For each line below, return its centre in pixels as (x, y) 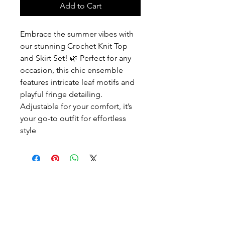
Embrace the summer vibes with (77, 34)
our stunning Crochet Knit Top (74, 46)
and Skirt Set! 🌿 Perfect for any (76, 58)
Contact (80, 188)
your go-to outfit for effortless (73, 118)
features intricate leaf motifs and (77, 82)
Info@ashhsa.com (80, 207)
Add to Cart (80, 6)
